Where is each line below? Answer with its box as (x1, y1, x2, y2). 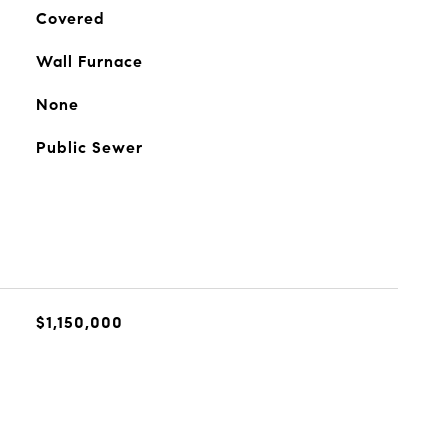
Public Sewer (35, 138, 143, 157)
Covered (35, 9, 105, 28)
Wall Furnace (35, 52, 143, 71)
